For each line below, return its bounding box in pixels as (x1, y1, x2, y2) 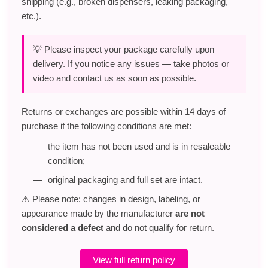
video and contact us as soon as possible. (33, 72, 196, 83)
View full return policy (93, 254, 175, 265)
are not (175, 208, 205, 218)
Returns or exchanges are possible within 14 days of (22, 106, 226, 117)
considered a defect (22, 222, 103, 233)
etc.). (22, 10, 41, 21)
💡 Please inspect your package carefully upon (33, 44, 214, 54)
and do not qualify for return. (103, 222, 214, 233)
